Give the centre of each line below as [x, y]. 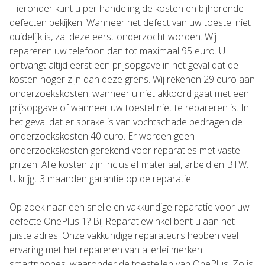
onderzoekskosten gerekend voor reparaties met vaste [125, 150]
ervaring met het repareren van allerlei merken [106, 250]
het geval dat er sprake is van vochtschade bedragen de [126, 122]
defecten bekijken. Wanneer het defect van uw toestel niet [130, 22]
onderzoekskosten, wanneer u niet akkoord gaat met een [129, 93]
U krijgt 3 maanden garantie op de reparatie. [101, 179]
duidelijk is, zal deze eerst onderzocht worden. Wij [113, 37]
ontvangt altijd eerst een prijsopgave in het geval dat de [124, 65]
